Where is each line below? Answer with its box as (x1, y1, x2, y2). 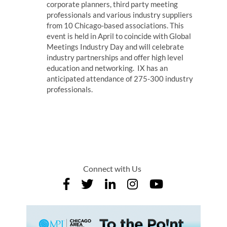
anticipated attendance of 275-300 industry (47, 73, 194, 83)
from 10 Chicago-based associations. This (47, 20, 184, 30)
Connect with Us (83, 163, 141, 173)
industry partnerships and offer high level (47, 52, 184, 62)
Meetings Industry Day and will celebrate (47, 42, 184, 51)
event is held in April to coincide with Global (47, 31, 192, 41)
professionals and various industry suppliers (47, 10, 193, 19)
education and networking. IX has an (47, 63, 168, 72)
